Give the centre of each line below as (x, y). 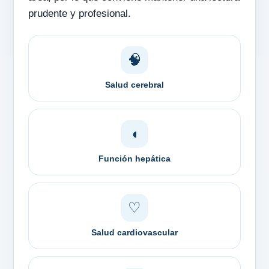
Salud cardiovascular (134, 233)
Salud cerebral (134, 85)
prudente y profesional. (80, 14)
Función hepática (134, 159)
